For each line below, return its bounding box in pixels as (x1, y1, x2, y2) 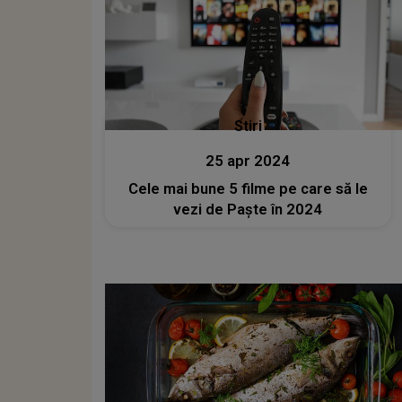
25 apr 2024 (205, 153, 291, 170)
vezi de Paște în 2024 (173, 201, 323, 219)
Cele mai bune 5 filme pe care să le (127, 180, 368, 198)
